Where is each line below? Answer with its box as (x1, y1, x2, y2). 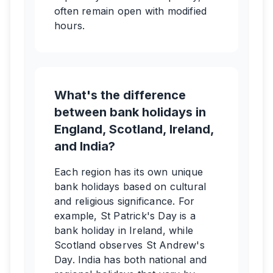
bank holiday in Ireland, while (54, 224, 193, 236)
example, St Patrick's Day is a (54, 210, 196, 222)
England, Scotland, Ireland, (54, 122, 214, 136)
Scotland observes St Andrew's (54, 239, 205, 251)
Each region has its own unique (54, 166, 203, 178)
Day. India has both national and (54, 253, 207, 266)
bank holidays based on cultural (54, 180, 207, 193)
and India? (54, 139, 115, 154)
